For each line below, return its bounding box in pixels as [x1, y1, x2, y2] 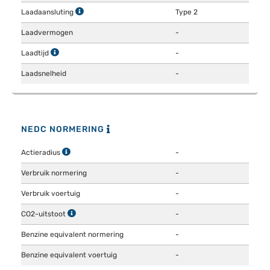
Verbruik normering [21, 168, 87, 177]
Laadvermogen [21, 28, 73, 37]
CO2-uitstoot [21, 209, 67, 218]
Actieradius [21, 148, 62, 157]
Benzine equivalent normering [21, 230, 124, 239]
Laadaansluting [21, 7, 75, 16]
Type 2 [175, 7, 198, 16]
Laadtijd [21, 48, 51, 57]
